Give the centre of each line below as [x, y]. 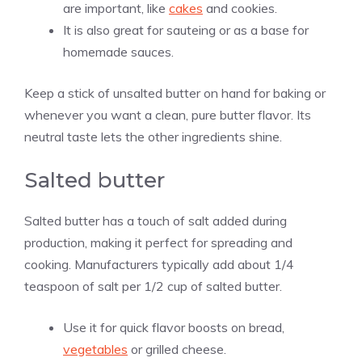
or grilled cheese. [177, 349]
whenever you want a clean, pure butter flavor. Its [168, 114]
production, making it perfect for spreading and [158, 242]
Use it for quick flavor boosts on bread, [174, 327]
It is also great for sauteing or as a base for [186, 29]
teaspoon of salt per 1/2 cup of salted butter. [153, 286]
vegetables [95, 349]
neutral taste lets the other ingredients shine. [153, 136]
